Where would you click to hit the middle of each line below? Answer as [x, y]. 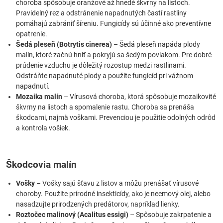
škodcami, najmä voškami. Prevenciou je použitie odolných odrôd [116, 117]
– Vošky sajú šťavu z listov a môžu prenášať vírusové [117, 183]
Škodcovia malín [41, 165]
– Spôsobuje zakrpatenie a [170, 215]
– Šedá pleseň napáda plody [156, 44]
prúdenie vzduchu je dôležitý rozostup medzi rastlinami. [101, 65]
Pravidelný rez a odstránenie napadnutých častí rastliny [101, 13]
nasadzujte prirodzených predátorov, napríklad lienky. [98, 204]
